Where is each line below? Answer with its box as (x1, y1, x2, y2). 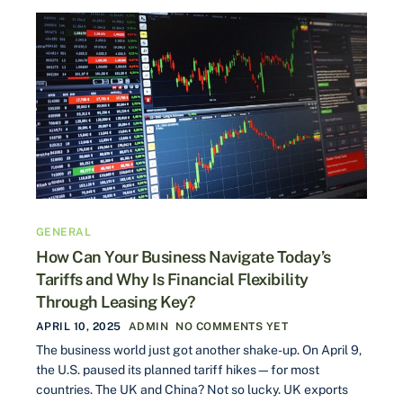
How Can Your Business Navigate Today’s (36, 246, 331, 266)
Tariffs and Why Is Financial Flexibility (36, 269, 309, 289)
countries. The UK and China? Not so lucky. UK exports (36, 381, 348, 397)
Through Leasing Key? (36, 291, 196, 311)
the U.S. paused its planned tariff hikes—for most (36, 362, 319, 377)
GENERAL (36, 225, 92, 238)
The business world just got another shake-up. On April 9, (36, 342, 362, 357)
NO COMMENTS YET (175, 319, 289, 333)
